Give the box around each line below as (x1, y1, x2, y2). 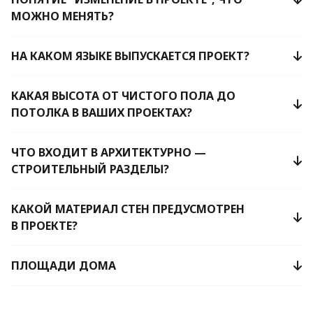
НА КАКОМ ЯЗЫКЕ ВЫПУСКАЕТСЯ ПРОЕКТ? (11, 48, 249, 64)
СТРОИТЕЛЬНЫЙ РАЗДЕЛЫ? (11, 161, 169, 177)
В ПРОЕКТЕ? (11, 217, 78, 233)
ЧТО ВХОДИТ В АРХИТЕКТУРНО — (11, 144, 206, 160)
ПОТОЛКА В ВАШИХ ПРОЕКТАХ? (11, 104, 192, 120)
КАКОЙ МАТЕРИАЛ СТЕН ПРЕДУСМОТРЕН (11, 201, 245, 217)
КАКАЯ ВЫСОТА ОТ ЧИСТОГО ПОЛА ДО (11, 87, 235, 103)
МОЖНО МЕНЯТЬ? (11, 8, 114, 24)
